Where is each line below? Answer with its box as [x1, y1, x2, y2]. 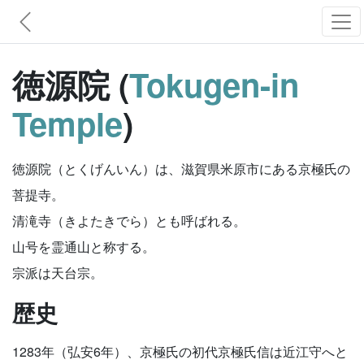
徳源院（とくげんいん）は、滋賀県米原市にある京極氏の [12, 159, 350, 178]
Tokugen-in [129, 61, 299, 107]
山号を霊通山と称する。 [12, 237, 155, 256]
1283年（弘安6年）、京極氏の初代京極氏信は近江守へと [12, 342, 348, 361]
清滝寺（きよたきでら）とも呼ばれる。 [12, 211, 246, 230]
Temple [12, 100, 123, 146]
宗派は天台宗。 [12, 263, 103, 282]
